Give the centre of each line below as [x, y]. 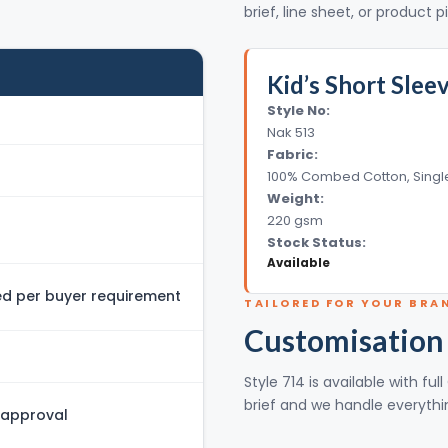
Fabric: [292, 154]
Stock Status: [316, 242]
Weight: [295, 198]
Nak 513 [291, 132]
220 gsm [295, 220]
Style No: [298, 110]
